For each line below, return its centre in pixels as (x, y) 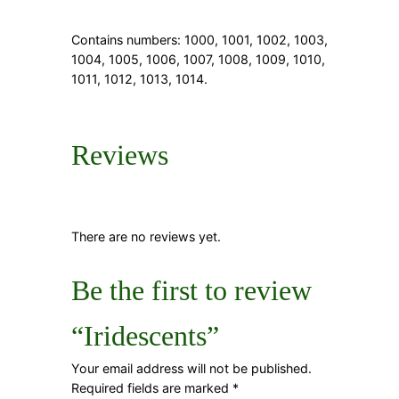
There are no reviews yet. (146, 237)
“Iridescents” (145, 336)
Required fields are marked (152, 388)
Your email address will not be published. (191, 369)
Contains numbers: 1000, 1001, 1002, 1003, (199, 39)
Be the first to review (191, 291)
